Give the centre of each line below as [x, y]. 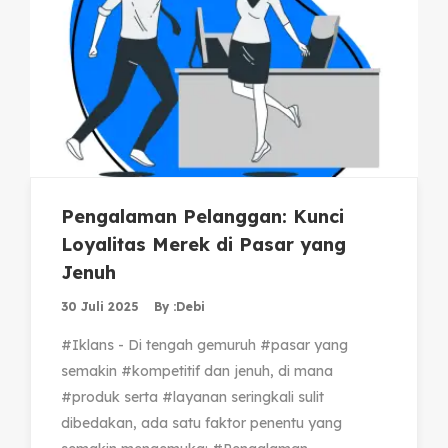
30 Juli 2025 [100, 307]
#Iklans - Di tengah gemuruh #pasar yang [204, 345]
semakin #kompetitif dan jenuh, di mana [197, 371]
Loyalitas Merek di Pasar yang [203, 245]
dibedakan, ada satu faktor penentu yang [201, 423]
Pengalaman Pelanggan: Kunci [202, 217]
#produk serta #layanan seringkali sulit [192, 397]
